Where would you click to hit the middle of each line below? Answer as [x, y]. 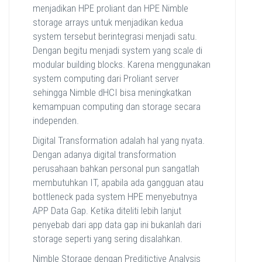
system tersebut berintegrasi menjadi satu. [115, 37]
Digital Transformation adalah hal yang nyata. [119, 141]
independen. [56, 121]
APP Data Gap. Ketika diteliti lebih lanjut [107, 211]
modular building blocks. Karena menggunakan [122, 65]
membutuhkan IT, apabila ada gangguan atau [118, 183]
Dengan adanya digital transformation [104, 155]
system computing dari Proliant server [106, 79]
